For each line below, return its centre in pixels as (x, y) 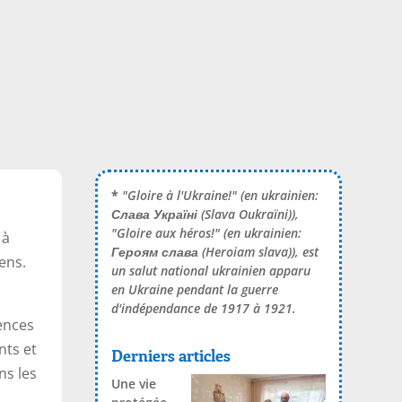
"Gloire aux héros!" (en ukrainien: (206, 233)
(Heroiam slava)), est (258, 252)
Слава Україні (154, 214)
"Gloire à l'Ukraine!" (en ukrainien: (220, 196)
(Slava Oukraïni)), (248, 214)
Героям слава (154, 252)
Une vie (133, 383)
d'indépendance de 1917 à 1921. (203, 309)
